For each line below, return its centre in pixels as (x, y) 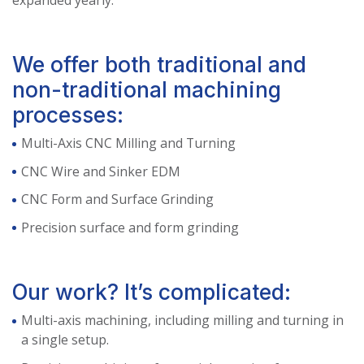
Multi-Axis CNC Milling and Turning (128, 143)
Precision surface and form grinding (130, 227)
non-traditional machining (147, 90)
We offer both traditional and (159, 65)
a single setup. (65, 340)
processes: (68, 115)
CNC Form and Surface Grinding (117, 199)
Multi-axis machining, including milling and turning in (182, 321)
